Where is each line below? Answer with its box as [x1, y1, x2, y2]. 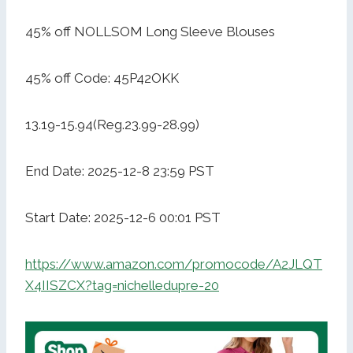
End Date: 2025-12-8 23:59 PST [25, 163, 214, 180]
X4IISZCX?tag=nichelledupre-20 [25, 277, 219, 294]
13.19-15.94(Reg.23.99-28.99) [25, 117, 199, 133]
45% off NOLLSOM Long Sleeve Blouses [25, 24, 275, 40]
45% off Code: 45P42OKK [25, 70, 179, 87]
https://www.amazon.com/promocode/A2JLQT [25, 256, 322, 273]
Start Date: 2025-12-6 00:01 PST [25, 210, 221, 226]
